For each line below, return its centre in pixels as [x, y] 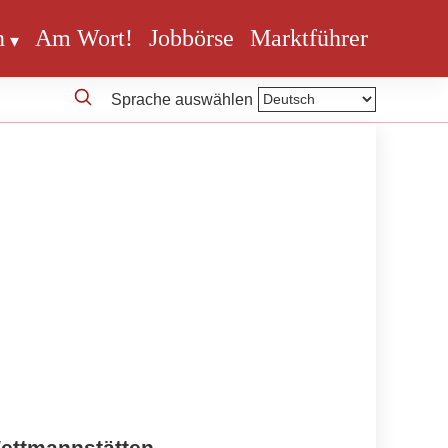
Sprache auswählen [182, 99]
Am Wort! [84, 38]
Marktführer [309, 38]
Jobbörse [191, 38]
